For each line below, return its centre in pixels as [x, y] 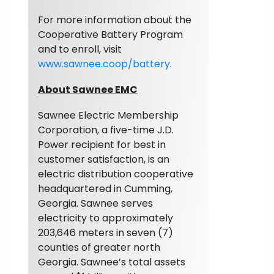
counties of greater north [99, 247]
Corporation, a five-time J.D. [106, 130]
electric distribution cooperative [116, 174]
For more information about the [115, 20]
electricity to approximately [106, 218]
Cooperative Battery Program [110, 34]
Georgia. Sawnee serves [95, 203]
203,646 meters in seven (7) [106, 232]
